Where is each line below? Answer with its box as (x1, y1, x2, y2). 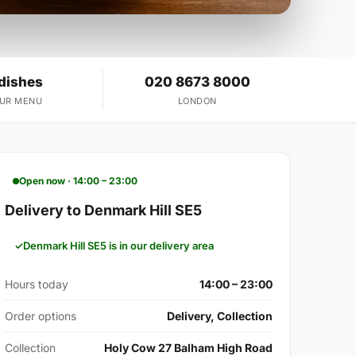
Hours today (5, 277, 69, 292)
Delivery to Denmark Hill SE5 (5, 202, 203, 219)
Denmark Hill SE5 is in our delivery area (23, 239, 215, 253)
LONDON (177, 95, 217, 107)
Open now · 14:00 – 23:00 (19, 175, 138, 188)
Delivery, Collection (166, 309, 273, 323)
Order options (5, 309, 77, 323)
